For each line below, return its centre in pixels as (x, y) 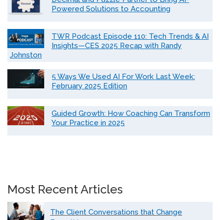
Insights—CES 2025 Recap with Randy (117, 46)
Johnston (26, 55)
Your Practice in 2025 (88, 123)
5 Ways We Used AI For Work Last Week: (123, 77)
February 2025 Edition (89, 86)
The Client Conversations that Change (116, 212)
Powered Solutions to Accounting (111, 9)
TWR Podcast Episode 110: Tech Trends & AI (130, 37)
